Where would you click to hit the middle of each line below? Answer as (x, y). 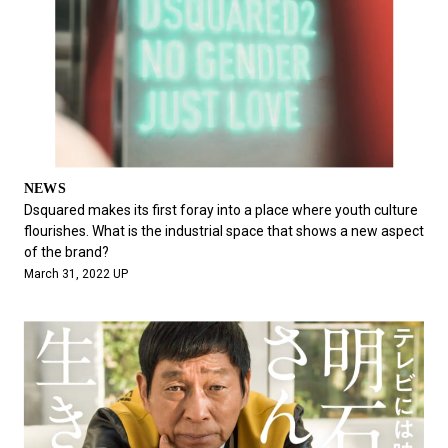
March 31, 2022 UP (75, 274)
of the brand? (66, 252)
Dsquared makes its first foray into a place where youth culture (220, 210)
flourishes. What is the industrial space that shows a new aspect (223, 231)
